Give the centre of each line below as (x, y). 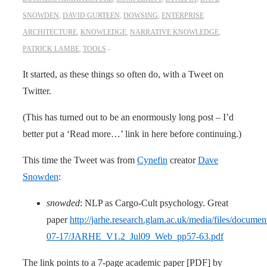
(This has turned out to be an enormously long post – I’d (128, 117)
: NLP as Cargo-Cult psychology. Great (154, 203)
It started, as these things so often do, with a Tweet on (123, 74)
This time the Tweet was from (80, 160)
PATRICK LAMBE (51, 49)
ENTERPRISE (183, 15)
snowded (63, 203)
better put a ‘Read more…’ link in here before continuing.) (132, 133)
